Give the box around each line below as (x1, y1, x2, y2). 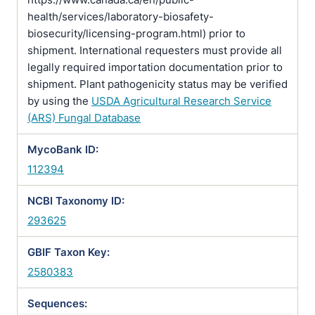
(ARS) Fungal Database (27, 111, 141, 124)
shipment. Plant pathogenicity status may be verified (27, 77, 288, 91)
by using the (27, 94, 91, 108)
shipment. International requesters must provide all (27, 44, 282, 57)
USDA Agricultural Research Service (91, 94, 271, 108)
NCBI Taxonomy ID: (27, 194, 124, 207)
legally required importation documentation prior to (27, 60, 283, 74)
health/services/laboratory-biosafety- (27, 10, 214, 23)
